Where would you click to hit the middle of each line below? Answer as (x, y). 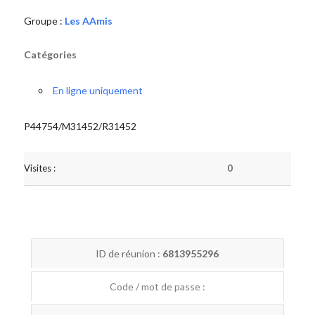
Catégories (50, 54)
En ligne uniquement (97, 90)
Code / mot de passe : (157, 287)
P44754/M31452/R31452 (80, 126)
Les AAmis (88, 21)
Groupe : (44, 21)
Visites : (39, 168)
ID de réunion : (129, 253)
